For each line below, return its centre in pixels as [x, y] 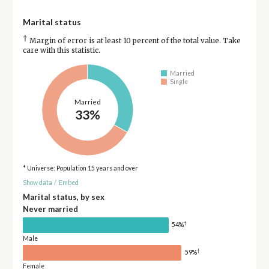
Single [179, 82]
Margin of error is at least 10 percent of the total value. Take [134, 41]
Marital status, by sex [63, 197]
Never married [50, 209]
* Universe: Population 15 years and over [80, 168]
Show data [37, 183]
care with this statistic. [61, 50]
